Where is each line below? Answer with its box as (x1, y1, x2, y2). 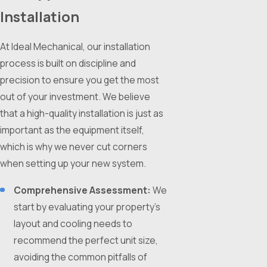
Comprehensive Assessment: (14, 184, 151, 197)
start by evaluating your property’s (14, 200, 161, 214)
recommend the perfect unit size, (14, 234, 159, 247)
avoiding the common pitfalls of (14, 250, 148, 264)
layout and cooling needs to (14, 217, 133, 231)
